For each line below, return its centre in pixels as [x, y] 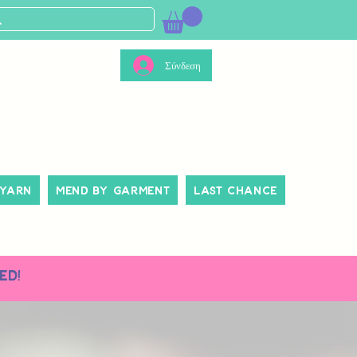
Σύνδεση [183, 66]
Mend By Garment [113, 190]
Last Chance [236, 190]
